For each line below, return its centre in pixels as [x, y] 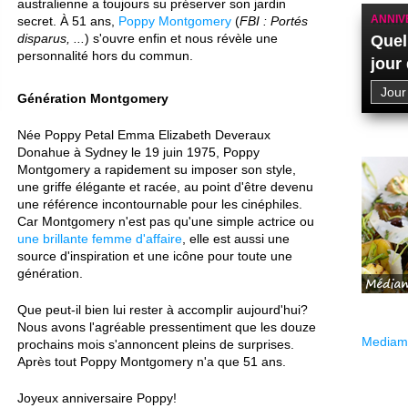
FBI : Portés [274, 21]
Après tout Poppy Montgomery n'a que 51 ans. [152, 362]
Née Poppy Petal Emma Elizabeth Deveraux [144, 135]
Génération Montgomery [93, 98]
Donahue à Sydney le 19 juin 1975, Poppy [138, 152]
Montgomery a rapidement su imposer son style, [157, 169]
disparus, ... [51, 38]
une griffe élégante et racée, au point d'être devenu [165, 187]
